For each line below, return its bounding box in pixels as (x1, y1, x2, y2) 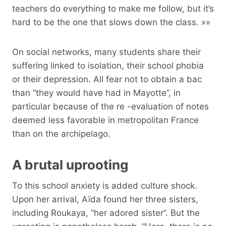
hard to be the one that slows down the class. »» (12, 17, 210, 27)
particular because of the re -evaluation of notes (12, 101, 209, 111)
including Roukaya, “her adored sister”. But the (12, 207, 200, 218)
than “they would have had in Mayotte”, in (12, 87, 181, 98)
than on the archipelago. (12, 128, 110, 139)
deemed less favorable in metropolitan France (12, 115, 199, 125)
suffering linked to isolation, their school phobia (12, 60, 204, 71)
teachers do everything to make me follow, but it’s (12, 3, 214, 14)
